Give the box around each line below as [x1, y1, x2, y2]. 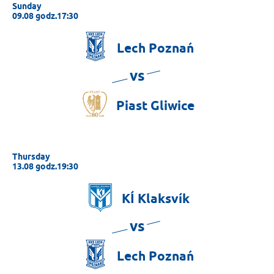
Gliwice [147, 98, 194, 114]
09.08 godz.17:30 [12, 11, 78, 21]
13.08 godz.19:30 [12, 161, 78, 172]
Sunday [12, 1, 42, 12]
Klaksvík [134, 191, 190, 207]
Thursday [12, 152, 50, 162]
